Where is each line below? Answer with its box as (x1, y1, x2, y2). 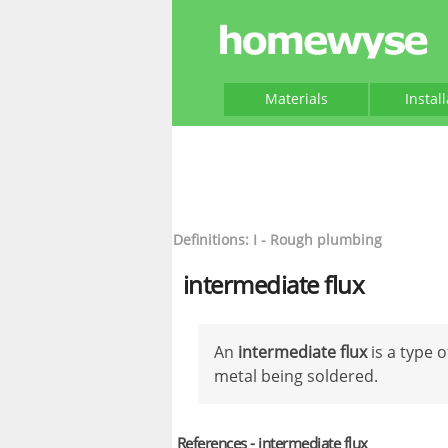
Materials (264, 89, 328, 108)
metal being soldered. (214, 365, 378, 387)
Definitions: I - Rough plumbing (173, 230, 382, 249)
